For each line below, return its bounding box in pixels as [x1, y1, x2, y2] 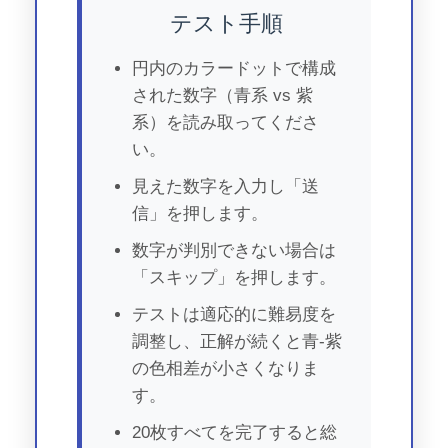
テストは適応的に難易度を [132, 305, 336, 324]
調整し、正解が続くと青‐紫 [132, 332, 342, 351]
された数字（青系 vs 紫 [132, 86, 313, 105]
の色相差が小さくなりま [132, 359, 319, 378]
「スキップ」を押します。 [132, 268, 336, 287]
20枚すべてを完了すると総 [132, 423, 337, 442]
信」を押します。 [132, 204, 268, 223]
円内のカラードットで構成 [132, 59, 336, 78]
